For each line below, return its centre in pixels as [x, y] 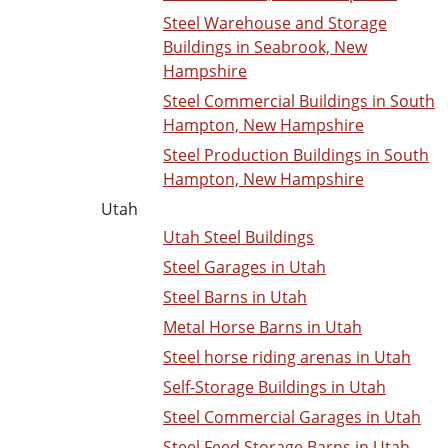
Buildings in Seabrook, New [265, 47]
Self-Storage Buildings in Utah [274, 387]
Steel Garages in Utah [244, 267]
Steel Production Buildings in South [296, 155]
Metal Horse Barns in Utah [262, 327]
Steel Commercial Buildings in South [299, 101]
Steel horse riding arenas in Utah [287, 357]
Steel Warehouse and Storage [275, 23]
